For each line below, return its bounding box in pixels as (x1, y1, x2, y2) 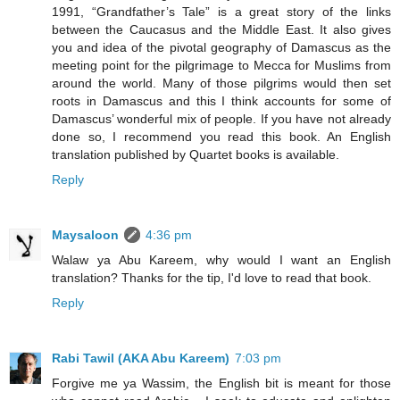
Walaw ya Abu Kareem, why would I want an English (52, 253, 391, 268)
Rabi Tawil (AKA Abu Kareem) (52, 351, 229, 366)
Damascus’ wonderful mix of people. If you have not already (52, 112, 391, 127)
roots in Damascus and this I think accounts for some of (52, 94, 391, 109)
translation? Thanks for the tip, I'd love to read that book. (52, 271, 371, 286)
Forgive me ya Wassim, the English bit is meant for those (52, 376, 391, 391)
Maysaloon (52, 228, 119, 243)
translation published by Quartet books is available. (52, 147, 339, 162)
